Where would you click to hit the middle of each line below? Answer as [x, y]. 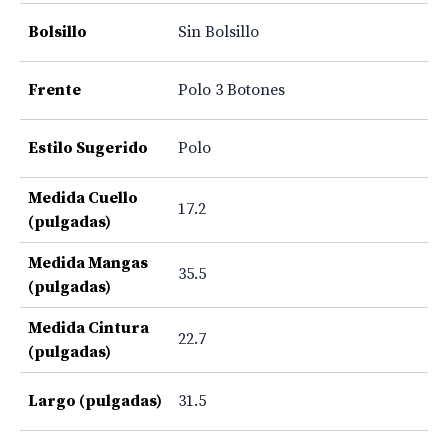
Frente [54, 89]
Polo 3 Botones [231, 89]
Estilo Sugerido [88, 147]
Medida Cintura [88, 327]
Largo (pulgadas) [95, 400]
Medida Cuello [83, 197]
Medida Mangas [88, 262]
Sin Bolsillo [218, 31]
